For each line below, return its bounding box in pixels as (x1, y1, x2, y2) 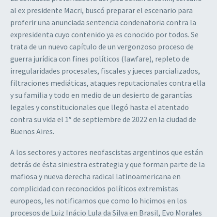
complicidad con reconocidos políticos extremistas (10, 183, 178, 193)
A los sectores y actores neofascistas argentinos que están (10, 147, 203, 157)
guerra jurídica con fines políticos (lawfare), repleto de (10, 53, 189, 63)
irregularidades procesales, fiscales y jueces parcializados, (10, 65, 200, 76)
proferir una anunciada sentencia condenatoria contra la (10, 17, 196, 27)
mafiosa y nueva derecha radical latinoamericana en (10, 171, 181, 181)
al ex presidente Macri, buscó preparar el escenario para (10, 5, 193, 15)
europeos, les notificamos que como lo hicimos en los (10, 195, 187, 205)
